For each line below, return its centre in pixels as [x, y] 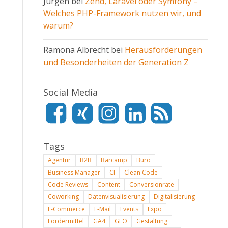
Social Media [70, 93]
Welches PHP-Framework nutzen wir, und [122, 14]
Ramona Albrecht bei [84, 51]
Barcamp [114, 161]
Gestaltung [152, 222]
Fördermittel [66, 222]
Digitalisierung [174, 197]
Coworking [63, 197]
